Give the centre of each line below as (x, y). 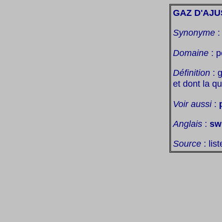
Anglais (188, 123)
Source (187, 144)
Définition (192, 73)
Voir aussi (192, 104)
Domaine (191, 53)
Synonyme (194, 33)
